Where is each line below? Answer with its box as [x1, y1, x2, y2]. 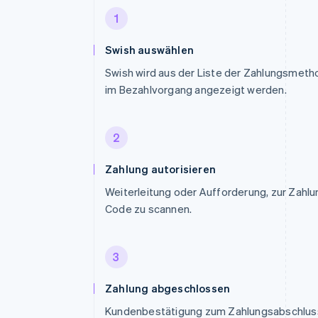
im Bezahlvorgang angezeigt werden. [105, 82, 287, 97]
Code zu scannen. [105, 202, 192, 216]
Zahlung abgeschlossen [105, 281, 231, 295]
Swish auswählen [105, 43, 194, 57]
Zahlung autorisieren [105, 162, 216, 176]
